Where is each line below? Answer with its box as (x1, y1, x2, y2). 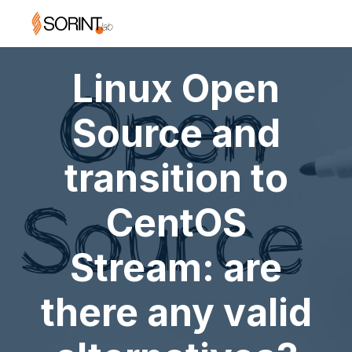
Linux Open (72, 65, 280, 112)
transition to (64, 155, 288, 201)
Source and (71, 110, 280, 156)
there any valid (40, 289, 312, 335)
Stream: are (70, 244, 282, 291)
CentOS (105, 200, 247, 246)
